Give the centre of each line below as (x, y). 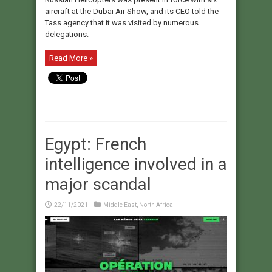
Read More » (71, 58)
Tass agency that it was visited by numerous (122, 23)
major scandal (98, 185)
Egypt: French (96, 144)
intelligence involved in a (136, 165)
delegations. (67, 35)
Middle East (120, 205)
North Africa (156, 205)
